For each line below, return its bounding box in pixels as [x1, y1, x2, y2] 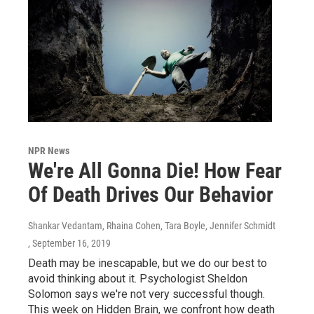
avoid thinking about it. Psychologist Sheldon [28, 271, 247, 285]
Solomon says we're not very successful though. [28, 287, 265, 301]
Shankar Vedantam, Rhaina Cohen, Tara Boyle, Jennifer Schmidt [28, 219, 275, 231]
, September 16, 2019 [28, 237, 111, 249]
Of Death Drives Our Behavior [28, 182, 273, 207]
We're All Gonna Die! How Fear [28, 158, 282, 183]
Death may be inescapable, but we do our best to [28, 256, 267, 270]
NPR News [28, 144, 69, 156]
